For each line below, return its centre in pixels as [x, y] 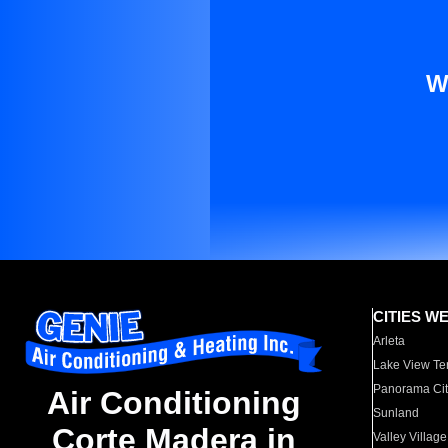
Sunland [396, 413]
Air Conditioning [174, 403]
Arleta [389, 341]
